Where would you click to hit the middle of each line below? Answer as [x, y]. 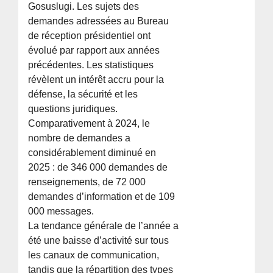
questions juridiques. [73, 109]
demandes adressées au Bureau [99, 21]
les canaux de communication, [94, 255]
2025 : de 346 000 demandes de [98, 168]
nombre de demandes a [80, 138]
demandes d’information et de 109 [102, 197]
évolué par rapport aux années [94, 51]
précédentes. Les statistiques [91, 65]
